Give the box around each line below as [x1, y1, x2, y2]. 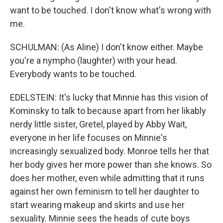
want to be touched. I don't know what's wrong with [10, 5, 211, 15]
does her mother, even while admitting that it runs [10, 173, 205, 183]
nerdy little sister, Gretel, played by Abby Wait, [10, 119, 187, 129]
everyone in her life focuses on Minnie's [10, 132, 167, 143]
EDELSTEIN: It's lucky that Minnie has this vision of [10, 92, 209, 103]
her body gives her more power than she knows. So [10, 159, 212, 170]
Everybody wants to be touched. [10, 69, 136, 79]
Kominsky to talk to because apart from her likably [10, 106, 206, 116]
